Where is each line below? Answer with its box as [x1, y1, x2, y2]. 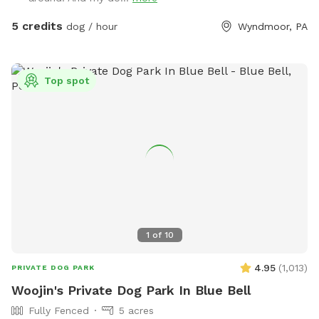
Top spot [44, 75, 89, 87]
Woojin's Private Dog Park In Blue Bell [11, 282, 251, 298]
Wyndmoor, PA [238, 21, 308, 33]
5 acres [119, 304, 154, 316]
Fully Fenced [28, 304, 89, 316]
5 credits [11, 19, 63, 33]
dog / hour [63, 21, 117, 33]
